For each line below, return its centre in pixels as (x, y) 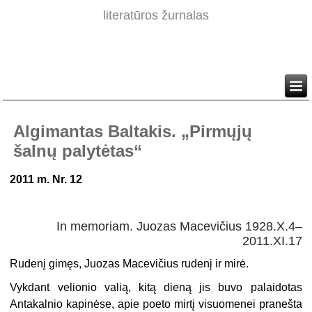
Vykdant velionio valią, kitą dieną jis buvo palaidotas (156, 288)
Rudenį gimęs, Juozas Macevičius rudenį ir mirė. (130, 264)
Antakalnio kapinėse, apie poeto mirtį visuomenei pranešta (156, 304)
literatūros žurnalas (156, 16)
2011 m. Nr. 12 (46, 180)
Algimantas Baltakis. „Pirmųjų (133, 132)
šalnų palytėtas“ (78, 151)
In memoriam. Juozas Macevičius (150, 227)
